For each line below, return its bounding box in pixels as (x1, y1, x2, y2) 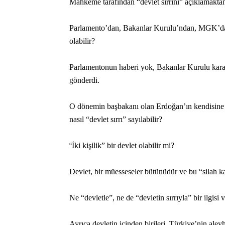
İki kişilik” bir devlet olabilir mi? (72, 141, 174, 150)
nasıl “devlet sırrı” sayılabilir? (69, 115, 162, 124)
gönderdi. (69, 76, 99, 84)
